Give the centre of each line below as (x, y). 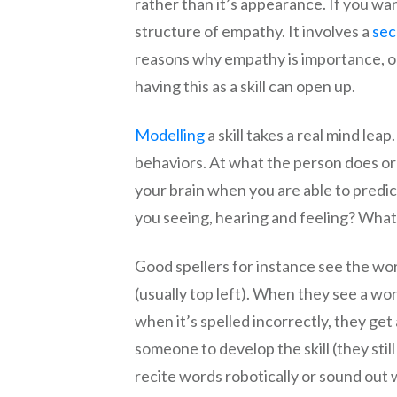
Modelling (170, 135)
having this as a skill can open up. (245, 86)
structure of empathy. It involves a (253, 31)
